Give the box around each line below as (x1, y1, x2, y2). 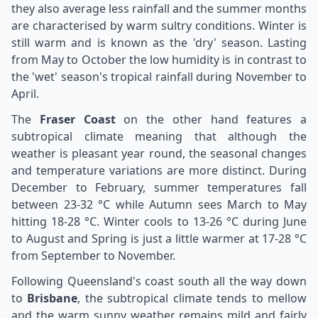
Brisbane (27, 290, 78, 306)
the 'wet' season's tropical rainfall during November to (11, 69, 307, 84)
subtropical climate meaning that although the (11, 128, 307, 144)
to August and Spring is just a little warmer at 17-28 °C (11, 231, 307, 246)
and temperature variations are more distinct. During (11, 163, 307, 178)
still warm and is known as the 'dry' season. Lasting (11, 35, 307, 50)
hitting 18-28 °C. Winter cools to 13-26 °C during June (11, 214, 307, 229)
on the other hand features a (115, 111, 307, 127)
